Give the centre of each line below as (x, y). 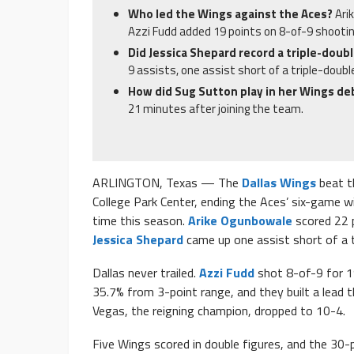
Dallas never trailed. (146, 273)
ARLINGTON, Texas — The (167, 183)
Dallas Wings (279, 183)
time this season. (140, 221)
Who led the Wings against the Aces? (232, 14)
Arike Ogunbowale (240, 221)
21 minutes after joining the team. (216, 109)
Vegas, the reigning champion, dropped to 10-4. (219, 311)
